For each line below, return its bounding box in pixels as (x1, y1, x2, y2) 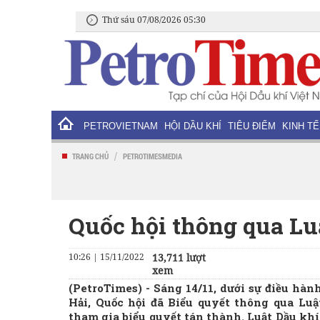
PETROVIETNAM (84, 121, 158, 131)
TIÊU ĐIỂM (228, 121, 276, 131)
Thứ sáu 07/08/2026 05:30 (102, 14, 206, 26)
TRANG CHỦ (72, 151, 109, 161)
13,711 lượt (152, 251, 206, 264)
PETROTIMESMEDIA (123, 151, 182, 161)
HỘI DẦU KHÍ (164, 121, 221, 131)
